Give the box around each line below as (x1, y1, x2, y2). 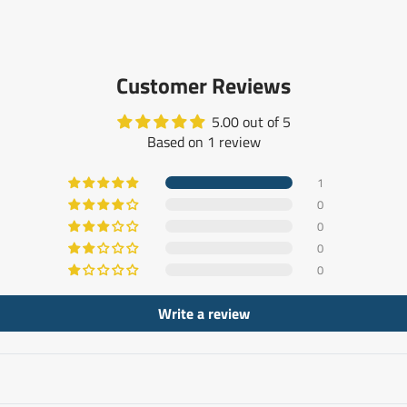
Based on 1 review (146, 130, 261, 153)
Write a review (157, 302, 250, 324)
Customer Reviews (116, 68, 291, 102)
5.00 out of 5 (211, 110, 291, 133)
